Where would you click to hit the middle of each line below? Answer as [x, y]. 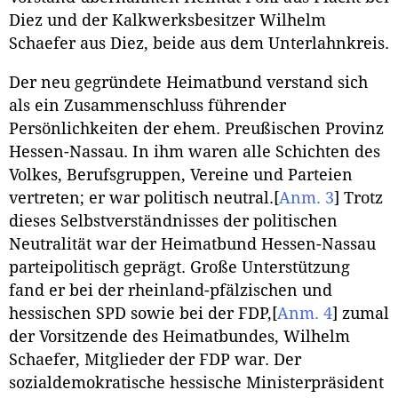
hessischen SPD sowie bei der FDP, [140, 313]
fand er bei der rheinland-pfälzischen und [171, 290]
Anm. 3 [306, 198]
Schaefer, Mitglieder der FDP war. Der [155, 359]
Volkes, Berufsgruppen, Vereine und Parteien [181, 175]
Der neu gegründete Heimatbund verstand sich [188, 82]
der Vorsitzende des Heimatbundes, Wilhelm [179, 336]
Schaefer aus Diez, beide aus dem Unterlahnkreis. [199, 44]
